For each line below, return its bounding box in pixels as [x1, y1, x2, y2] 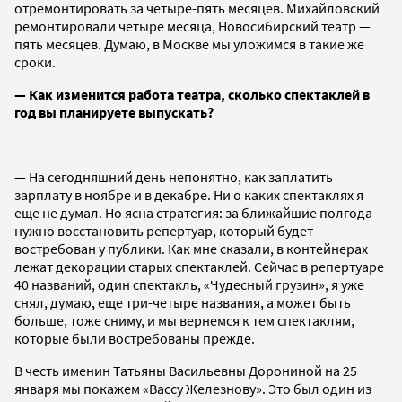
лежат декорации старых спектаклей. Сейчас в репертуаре [14, 257, 384, 275]
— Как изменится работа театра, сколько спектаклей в [14, 84, 370, 103]
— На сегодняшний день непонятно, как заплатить [14, 167, 333, 186]
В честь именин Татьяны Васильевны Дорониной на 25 [14, 361, 357, 380]
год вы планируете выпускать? [14, 102, 214, 121]
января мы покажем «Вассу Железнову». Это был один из [14, 379, 371, 398]
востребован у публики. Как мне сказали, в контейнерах [14, 239, 368, 258]
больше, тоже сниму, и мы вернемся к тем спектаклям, [14, 310, 354, 329]
